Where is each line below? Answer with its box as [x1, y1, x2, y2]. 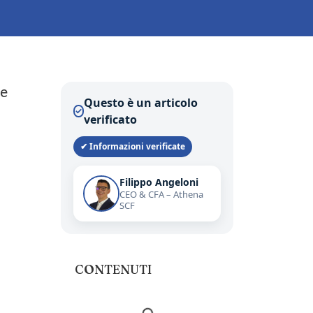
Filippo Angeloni [119, 175, 198, 189]
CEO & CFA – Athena [119, 188, 203, 201]
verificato [84, 112, 138, 128]
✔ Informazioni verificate [80, 140, 185, 153]
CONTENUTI [75, 261, 152, 278]
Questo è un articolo [84, 95, 198, 111]
